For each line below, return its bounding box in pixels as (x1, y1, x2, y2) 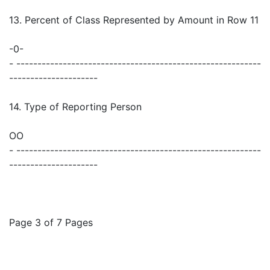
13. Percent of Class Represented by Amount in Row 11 (9, 14, 259, 27)
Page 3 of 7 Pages (9, 216, 93, 229)
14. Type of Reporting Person (9, 101, 142, 113)
